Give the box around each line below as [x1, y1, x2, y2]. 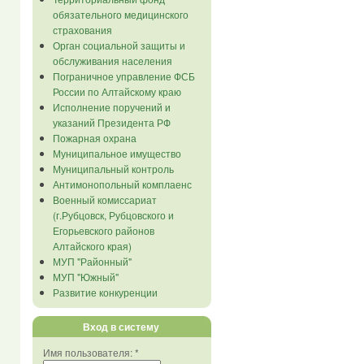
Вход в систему [83, 319, 159, 334]
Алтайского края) [52, 239, 132, 253]
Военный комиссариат [52, 193, 157, 206]
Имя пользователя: [42, 345, 135, 359]
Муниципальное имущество [52, 146, 181, 160]
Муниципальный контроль [52, 162, 174, 175]
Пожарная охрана [52, 131, 136, 145]
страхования [52, 23, 112, 37]
